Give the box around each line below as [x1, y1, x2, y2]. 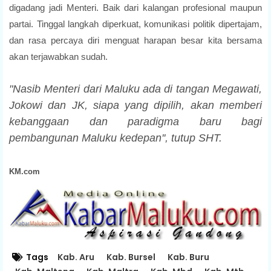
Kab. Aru [57, 251, 94, 264]
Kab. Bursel [106, 251, 155, 264]
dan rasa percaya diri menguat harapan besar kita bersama [9, 34, 262, 45]
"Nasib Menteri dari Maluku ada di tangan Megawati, [9, 82, 262, 95]
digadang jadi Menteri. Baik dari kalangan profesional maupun [9, 2, 262, 13]
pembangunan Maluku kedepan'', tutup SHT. [9, 131, 222, 144]
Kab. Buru [168, 251, 209, 264]
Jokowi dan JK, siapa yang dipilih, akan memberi [9, 99, 262, 111]
